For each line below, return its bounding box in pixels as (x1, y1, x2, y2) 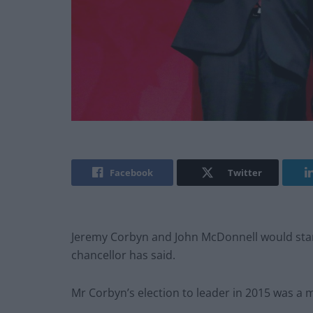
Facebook (109, 166, 153, 180)
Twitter (227, 166, 262, 180)
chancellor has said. (71, 247, 175, 263)
